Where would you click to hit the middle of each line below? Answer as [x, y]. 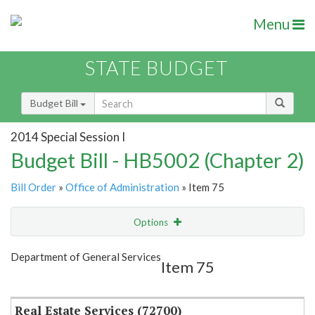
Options [152, 223]
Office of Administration [122, 187]
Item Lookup [42, 281]
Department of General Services [86, 257]
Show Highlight [114, 251]
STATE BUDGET [156, 68]
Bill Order [33, 187]
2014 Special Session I [68, 136]
